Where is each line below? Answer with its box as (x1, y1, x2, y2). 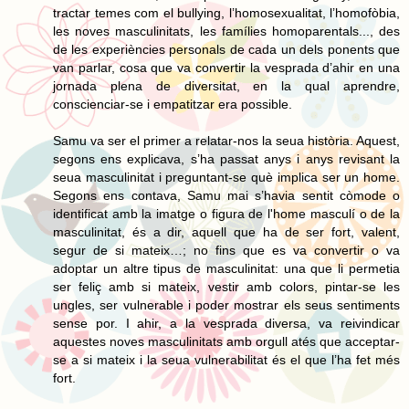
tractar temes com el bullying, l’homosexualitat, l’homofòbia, (53, 5, 400, 20)
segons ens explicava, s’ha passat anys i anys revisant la (53, 151, 400, 166)
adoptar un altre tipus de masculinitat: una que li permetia (53, 260, 400, 276)
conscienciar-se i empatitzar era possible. (53, 96, 292, 111)
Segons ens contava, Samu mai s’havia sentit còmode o (53, 187, 400, 203)
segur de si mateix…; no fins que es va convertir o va (53, 242, 400, 257)
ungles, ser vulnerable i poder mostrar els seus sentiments (53, 297, 400, 312)
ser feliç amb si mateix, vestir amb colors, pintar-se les (53, 278, 400, 294)
